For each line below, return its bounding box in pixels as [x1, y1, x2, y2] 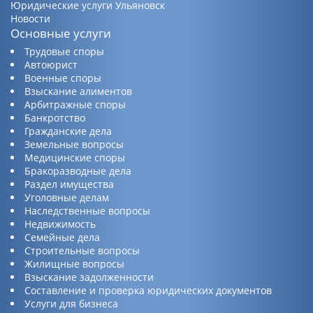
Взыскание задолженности [24, 270, 154, 284]
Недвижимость [24, 217, 96, 231]
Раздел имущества [24, 177, 114, 191]
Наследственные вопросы [24, 203, 150, 217]
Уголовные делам [24, 190, 109, 204]
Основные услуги [10, 24, 111, 41]
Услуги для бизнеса [24, 296, 118, 310]
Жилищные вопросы [24, 256, 124, 270]
